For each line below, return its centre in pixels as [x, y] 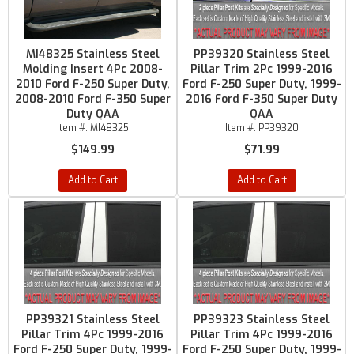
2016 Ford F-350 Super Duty [262, 99]
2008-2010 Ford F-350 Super [92, 99]
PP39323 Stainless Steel [262, 320]
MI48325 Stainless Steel [92, 54]
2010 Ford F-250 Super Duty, [92, 84]
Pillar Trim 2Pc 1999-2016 [262, 69]
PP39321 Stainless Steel [92, 320]
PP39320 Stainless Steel [262, 54]
